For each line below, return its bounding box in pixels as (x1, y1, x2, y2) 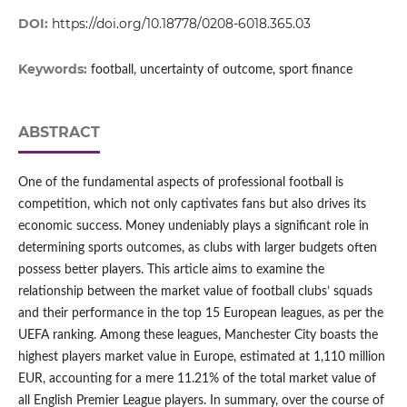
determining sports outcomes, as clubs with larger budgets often (17, 241, 377, 254)
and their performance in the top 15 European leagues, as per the (17, 306, 383, 320)
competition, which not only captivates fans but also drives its (17, 197, 366, 211)
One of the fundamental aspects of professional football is (17, 175, 343, 189)
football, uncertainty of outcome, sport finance (90, 63, 352, 76)
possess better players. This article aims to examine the (17, 263, 324, 276)
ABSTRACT (17, 123, 100, 141)
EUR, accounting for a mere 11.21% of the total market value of (17, 372, 376, 385)
